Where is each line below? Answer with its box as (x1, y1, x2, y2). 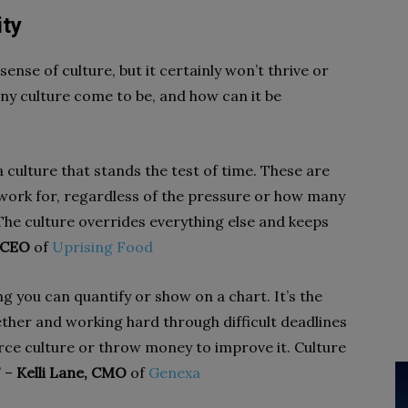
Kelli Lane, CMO (16, 363, 127, 382)
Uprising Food (52, 238, 153, 256)
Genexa (148, 363, 200, 382)
